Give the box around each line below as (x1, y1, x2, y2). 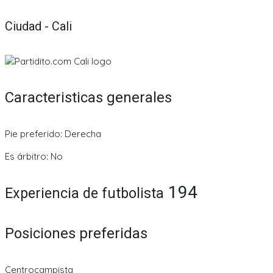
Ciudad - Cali (5, 18, 72, 34)
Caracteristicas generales (5, 88, 172, 106)
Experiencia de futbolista (5, 184, 164, 202)
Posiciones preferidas (5, 224, 147, 242)
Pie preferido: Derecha (5, 127, 101, 140)
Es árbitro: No (5, 150, 63, 162)
